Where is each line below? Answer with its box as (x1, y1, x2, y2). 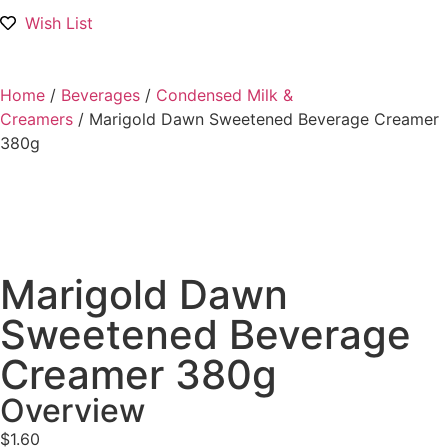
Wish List (25, 13, 93, 34)
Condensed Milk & (156, 85, 293, 106)
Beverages (61, 85, 140, 106)
